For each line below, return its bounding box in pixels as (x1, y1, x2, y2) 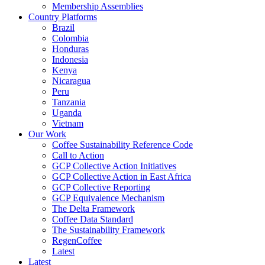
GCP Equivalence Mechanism (52, 193, 164, 203)
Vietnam (52, 118, 83, 129)
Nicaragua (52, 76, 91, 86)
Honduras (52, 44, 89, 54)
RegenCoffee (52, 235, 102, 246)
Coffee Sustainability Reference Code (52, 140, 193, 150)
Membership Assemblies (52, 1, 143, 12)
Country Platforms (28, 12, 97, 22)
